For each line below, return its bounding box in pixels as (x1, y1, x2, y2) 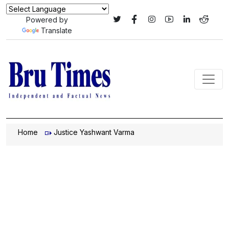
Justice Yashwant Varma (54, 128, 134, 136)
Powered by (26, 15, 68, 24)
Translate (40, 26, 72, 35)
